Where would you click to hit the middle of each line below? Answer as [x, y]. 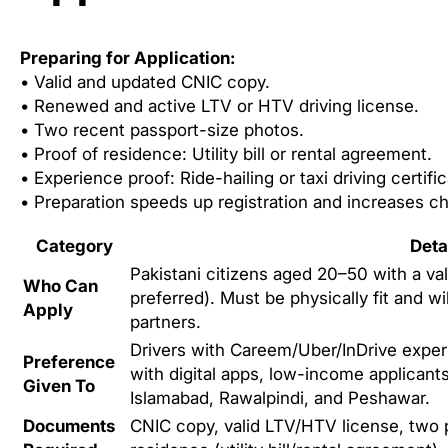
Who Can [60, 286]
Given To [59, 386]
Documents [69, 426]
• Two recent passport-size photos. [162, 130]
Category [74, 246]
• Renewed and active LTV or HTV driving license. [219, 106]
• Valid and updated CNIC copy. [145, 82]
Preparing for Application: [127, 58]
